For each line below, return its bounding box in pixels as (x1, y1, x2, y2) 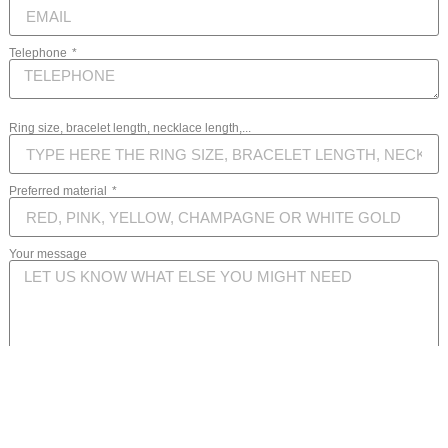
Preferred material (9, 184, 110, 199)
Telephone (9, 46, 70, 61)
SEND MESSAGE (163, 399, 285, 417)
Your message (9, 247, 87, 262)
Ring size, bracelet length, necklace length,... (9, 121, 251, 136)
